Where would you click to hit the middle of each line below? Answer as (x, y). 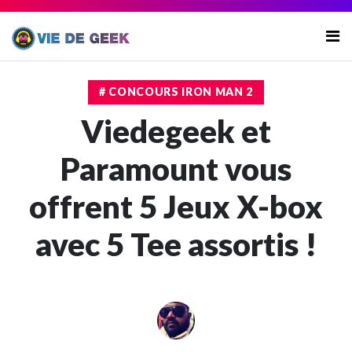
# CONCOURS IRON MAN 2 (176, 92)
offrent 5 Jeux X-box (176, 206)
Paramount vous (176, 169)
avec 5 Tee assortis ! (176, 244)
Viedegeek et (176, 131)
